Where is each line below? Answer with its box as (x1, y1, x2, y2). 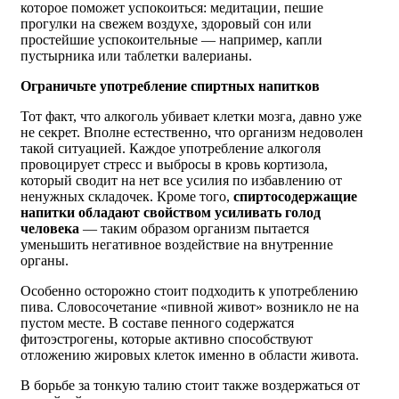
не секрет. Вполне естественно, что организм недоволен (20, 124, 363, 140)
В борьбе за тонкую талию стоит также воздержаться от (20, 377, 360, 393)
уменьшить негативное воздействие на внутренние (20, 236, 333, 252)
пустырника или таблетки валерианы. (20, 47, 252, 63)
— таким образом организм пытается (79, 220, 309, 236)
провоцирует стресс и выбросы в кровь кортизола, (20, 156, 328, 172)
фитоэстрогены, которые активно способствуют (20, 330, 313, 346)
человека (20, 220, 79, 236)
